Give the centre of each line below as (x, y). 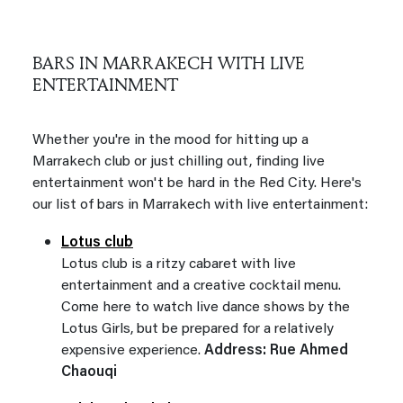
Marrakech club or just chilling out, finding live (179, 161)
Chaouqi (89, 372)
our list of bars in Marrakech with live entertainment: (200, 205)
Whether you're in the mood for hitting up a (170, 140)
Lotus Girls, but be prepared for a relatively (197, 329)
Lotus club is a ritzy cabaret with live (179, 264)
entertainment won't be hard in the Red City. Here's (197, 183)
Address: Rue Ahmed (276, 350)
